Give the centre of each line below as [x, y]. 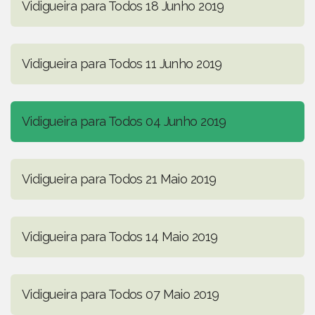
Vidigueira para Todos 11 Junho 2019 [122, 64]
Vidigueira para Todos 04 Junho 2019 [124, 122]
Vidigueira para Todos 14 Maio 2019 [120, 237]
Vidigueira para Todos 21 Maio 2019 [119, 179]
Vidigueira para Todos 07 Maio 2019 [121, 295]
